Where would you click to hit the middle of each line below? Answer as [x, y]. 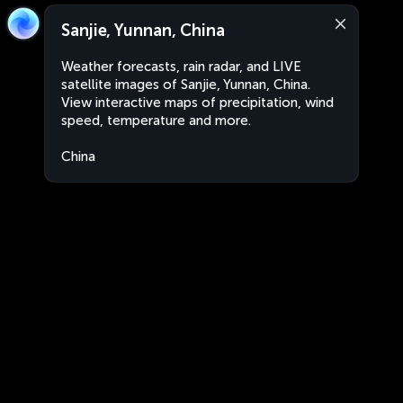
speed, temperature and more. [156, 121]
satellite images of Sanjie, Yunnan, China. [186, 85]
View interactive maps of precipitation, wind [197, 103]
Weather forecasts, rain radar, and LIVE [181, 67]
